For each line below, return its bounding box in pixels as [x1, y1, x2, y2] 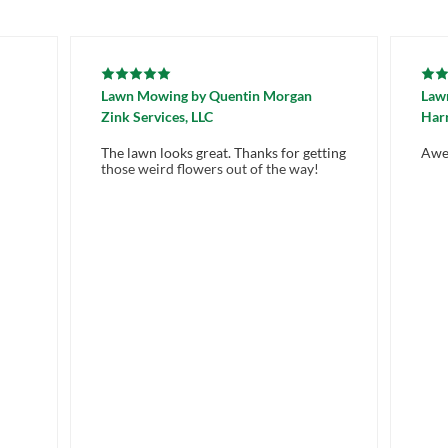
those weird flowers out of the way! [101, 160, 319, 178]
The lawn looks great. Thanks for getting [101, 144, 346, 162]
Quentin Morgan [209, 87, 312, 105]
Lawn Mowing [101, 87, 188, 105]
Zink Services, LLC [101, 108, 213, 126]
